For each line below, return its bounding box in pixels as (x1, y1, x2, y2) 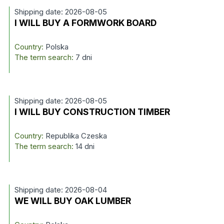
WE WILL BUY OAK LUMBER (14, 195, 131, 206)
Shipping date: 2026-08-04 (14, 185, 107, 194)
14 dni (75, 141, 94, 151)
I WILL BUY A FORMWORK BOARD (14, 17, 156, 28)
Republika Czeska (43, 131, 107, 140)
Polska (43, 42, 68, 51)
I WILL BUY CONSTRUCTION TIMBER (14, 106, 170, 117)
